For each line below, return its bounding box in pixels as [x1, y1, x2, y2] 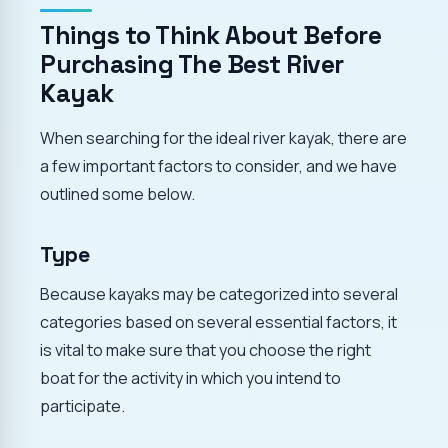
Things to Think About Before [40, 20, 382, 52]
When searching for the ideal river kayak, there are [40, 127, 407, 150]
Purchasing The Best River [40, 49, 344, 81]
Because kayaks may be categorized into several [40, 283, 398, 306]
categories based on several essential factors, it [40, 311, 397, 334]
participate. [40, 395, 125, 418]
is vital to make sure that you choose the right [40, 339, 371, 362]
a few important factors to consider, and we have [40, 155, 397, 178]
